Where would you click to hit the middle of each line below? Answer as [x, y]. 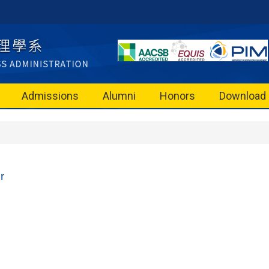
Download [243, 96]
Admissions [50, 96]
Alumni [119, 96]
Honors [177, 96]
